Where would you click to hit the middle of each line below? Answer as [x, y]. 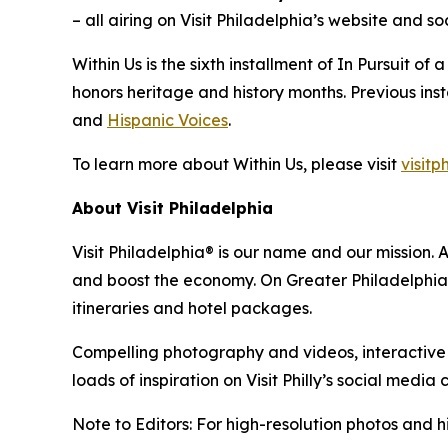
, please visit [352, 164]
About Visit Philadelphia [172, 208]
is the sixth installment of [239, 64]
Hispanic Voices [167, 120]
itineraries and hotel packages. [192, 308]
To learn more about [152, 164]
